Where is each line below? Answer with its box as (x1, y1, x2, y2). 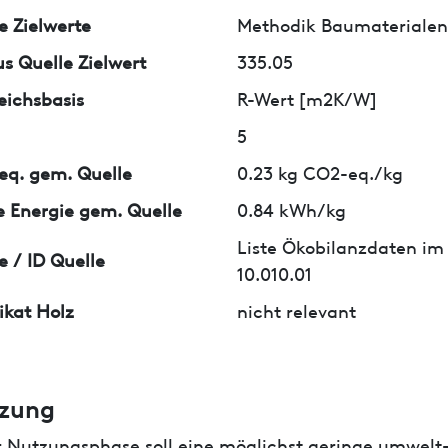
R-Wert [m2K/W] (237, 84, 378, 110)
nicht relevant (237, 296, 357, 322)
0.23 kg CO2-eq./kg (237, 158, 404, 184)
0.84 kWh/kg (237, 195, 347, 221)
